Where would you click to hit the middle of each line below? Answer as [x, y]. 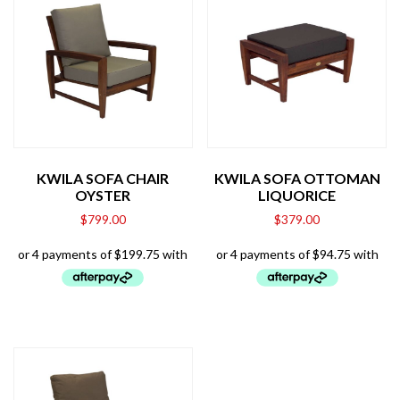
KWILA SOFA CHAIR [103, 178]
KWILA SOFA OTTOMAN [297, 178]
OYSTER [103, 195]
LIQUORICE [297, 195]
